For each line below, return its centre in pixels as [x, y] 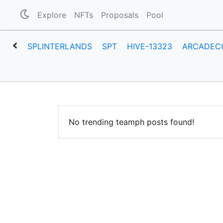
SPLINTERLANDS [60, 46]
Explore [52, 15]
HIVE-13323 [150, 46]
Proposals [120, 15]
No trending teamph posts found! [131, 122]
